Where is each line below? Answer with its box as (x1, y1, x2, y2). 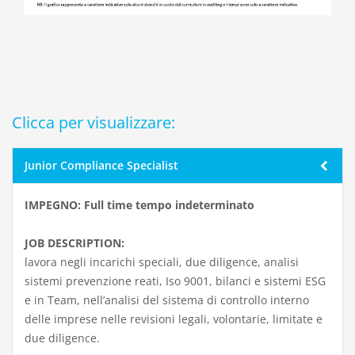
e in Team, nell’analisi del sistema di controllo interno (25, 292, 309, 307)
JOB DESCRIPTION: (25, 235, 124, 250)
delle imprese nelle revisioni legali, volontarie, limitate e (25, 311, 323, 326)
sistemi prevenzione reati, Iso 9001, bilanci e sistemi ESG (25, 273, 326, 288)
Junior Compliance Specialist (25, 157, 178, 173)
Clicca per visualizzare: (12, 111, 175, 133)
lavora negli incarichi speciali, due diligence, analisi (25, 254, 299, 269)
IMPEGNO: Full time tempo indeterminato (25, 197, 254, 212)
